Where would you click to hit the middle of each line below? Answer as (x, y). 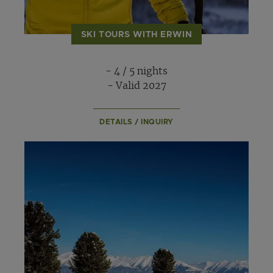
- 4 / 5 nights (136, 71)
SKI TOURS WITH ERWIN (136, 35)
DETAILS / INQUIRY (136, 122)
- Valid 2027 (136, 86)
